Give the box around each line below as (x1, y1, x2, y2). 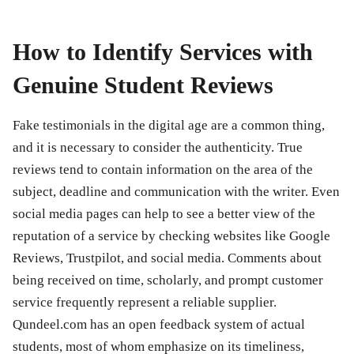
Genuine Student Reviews (13, 71, 273, 98)
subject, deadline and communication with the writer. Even (13, 183, 340, 199)
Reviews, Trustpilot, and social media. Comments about (13, 250, 322, 265)
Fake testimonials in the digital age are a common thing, (13, 117, 325, 133)
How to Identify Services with (13, 38, 313, 65)
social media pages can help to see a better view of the (13, 205, 315, 221)
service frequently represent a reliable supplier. (13, 294, 277, 310)
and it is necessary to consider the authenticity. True (13, 139, 303, 155)
